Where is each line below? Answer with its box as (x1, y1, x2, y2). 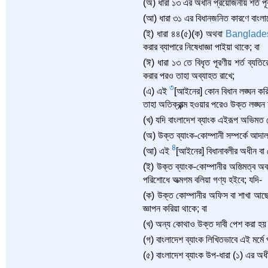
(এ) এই (143, 86, 170, 96)
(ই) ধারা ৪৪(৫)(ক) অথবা (143, 29, 226, 39)
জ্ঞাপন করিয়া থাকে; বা (143, 203, 208, 214)
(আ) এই (143, 146, 172, 156)
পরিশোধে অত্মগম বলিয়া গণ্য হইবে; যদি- (143, 175, 263, 185)
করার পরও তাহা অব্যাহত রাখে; (143, 71, 235, 81)
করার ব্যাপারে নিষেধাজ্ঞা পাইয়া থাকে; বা (143, 42, 260, 52)
